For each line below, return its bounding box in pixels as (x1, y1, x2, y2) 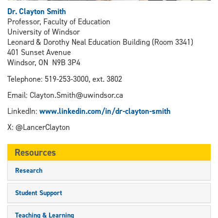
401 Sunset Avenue (7, 47, 71, 58)
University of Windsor (7, 27, 80, 37)
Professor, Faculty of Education (7, 17, 110, 27)
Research (15, 166, 42, 176)
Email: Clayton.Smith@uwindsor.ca (7, 90, 123, 100)
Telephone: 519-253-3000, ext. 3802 (7, 73, 122, 84)
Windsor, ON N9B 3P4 (7, 57, 80, 68)
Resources (15, 146, 56, 159)
